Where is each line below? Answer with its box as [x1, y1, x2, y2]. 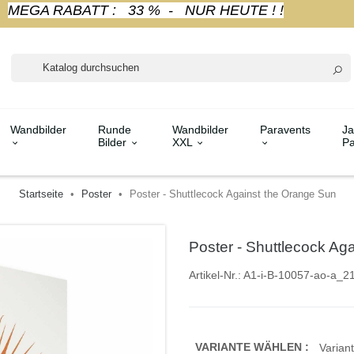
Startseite [18, 187, 63, 200]
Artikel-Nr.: [189, 268, 241, 281]
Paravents [259, 122, 311, 136]
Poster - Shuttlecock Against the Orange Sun [129, 187, 336, 200]
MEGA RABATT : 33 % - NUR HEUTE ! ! [7, 2, 284, 18]
